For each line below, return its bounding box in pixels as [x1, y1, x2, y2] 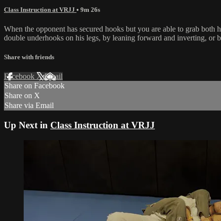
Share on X [4, 91, 40, 100]
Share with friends [4, 53, 54, 61]
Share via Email [4, 101, 54, 110]
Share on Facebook [4, 81, 65, 90]
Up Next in [4, 120, 50, 130]
